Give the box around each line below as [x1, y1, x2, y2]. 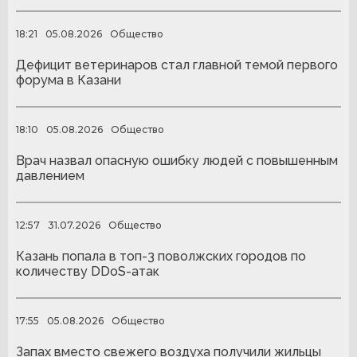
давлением [16, 168, 84, 184]
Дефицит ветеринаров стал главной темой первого [16, 57, 338, 73]
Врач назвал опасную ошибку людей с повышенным [16, 153, 338, 169]
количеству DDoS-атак [16, 264, 159, 280]
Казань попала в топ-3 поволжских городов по [16, 249, 306, 265]
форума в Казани [16, 73, 121, 88]
